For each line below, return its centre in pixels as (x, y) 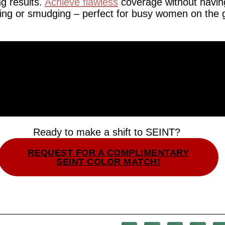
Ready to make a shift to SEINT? (108, 132)
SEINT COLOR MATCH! (108, 162)
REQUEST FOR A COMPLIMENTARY (108, 153)
